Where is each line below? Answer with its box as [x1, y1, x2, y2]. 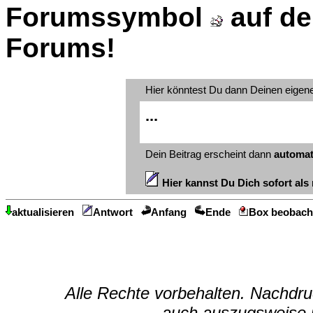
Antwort [92, 207, 133, 219]
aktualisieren [12, 207, 74, 219]
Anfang [151, 207, 187, 219]
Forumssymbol [6, 2, 210, 33]
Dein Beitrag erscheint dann [145, 148, 274, 160]
